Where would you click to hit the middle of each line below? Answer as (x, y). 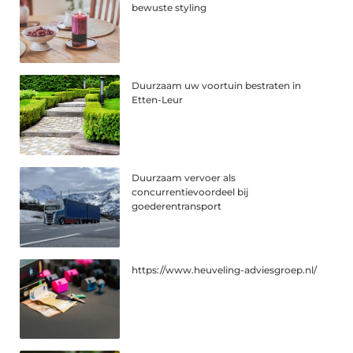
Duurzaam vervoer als (184, 177)
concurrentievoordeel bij (190, 191)
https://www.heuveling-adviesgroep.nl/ (225, 269)
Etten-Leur (158, 99)
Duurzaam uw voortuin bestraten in (217, 85)
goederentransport (177, 206)
